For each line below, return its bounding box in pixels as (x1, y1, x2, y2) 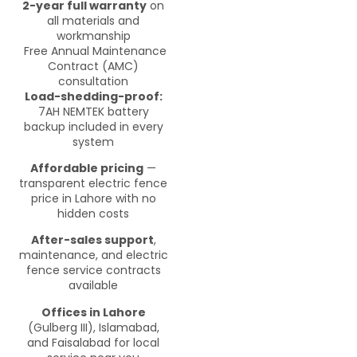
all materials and (47, 12, 139, 29)
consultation (58, 73, 128, 89)
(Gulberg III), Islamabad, (27, 319, 159, 335)
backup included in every (23, 118, 163, 135)
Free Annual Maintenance (20, 42, 167, 59)
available (69, 277, 118, 294)
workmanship (56, 27, 131, 44)
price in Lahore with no (30, 190, 156, 207)
